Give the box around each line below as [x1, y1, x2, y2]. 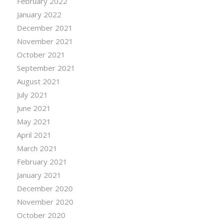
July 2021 [16, 90, 48, 100]
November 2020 [16, 197, 73, 207]
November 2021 [16, 36, 73, 47]
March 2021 [16, 143, 57, 154]
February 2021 [16, 157, 67, 167]
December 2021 [16, 23, 73, 33]
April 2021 [16, 130, 52, 140]
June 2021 [16, 103, 51, 113]
